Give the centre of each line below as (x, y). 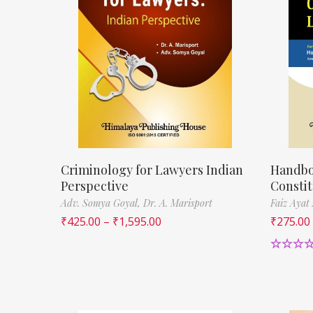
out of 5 (290, 271)
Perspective (95, 185)
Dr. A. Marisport (178, 203)
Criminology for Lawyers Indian (152, 169)
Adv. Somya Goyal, (102, 203)
